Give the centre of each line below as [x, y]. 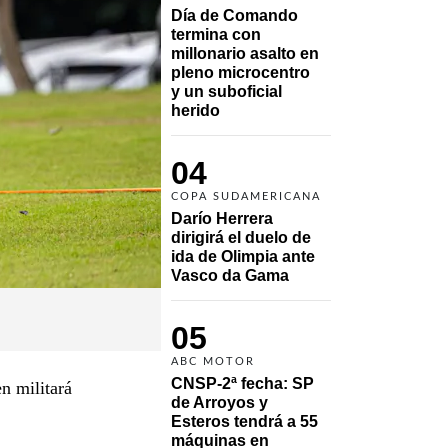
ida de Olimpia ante [243, 256]
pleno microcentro [240, 72]
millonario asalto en [245, 53]
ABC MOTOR [213, 361]
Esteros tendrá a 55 [244, 421]
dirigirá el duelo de [241, 237]
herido [195, 110]
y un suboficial [226, 91]
